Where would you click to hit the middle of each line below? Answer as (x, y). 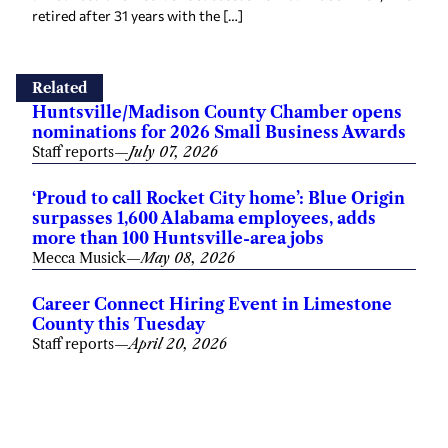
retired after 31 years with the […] (137, 15)
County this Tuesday (118, 323)
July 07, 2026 (173, 151)
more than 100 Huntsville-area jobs (178, 237)
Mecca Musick (79, 257)
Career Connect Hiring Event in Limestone (212, 303)
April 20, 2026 (178, 343)
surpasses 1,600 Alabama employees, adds (204, 217)
